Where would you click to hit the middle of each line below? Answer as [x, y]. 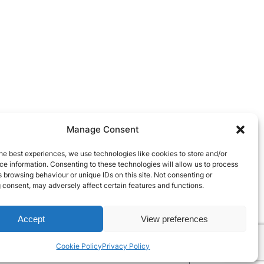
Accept [32, 219]
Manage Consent [103, 129]
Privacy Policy [126, 246]
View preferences [175, 219]
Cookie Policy [79, 246]
